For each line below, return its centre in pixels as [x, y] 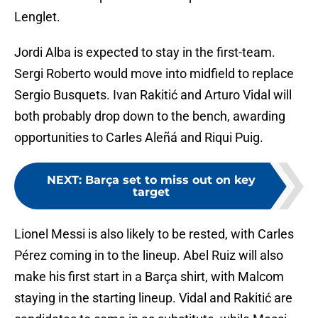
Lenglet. [37, 17]
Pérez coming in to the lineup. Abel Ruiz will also [149, 256]
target [151, 192]
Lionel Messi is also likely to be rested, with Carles [154, 234]
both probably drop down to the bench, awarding [150, 116]
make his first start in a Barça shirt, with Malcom [149, 277]
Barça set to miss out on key [170, 180]
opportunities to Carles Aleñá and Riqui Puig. [139, 138]
